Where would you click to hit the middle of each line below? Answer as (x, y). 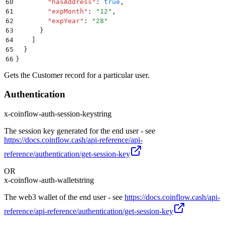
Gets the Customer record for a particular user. (77, 75)
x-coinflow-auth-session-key (49, 114)
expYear (66, 21)
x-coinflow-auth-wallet (40, 180)
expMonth (68, 11)
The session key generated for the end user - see (80, 131)
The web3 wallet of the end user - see (64, 197)
